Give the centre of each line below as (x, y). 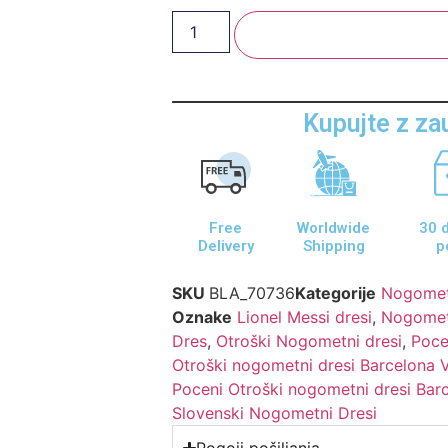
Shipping (333, 246)
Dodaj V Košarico (355, 35)
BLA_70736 (252, 293)
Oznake (202, 317)
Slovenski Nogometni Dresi (275, 413)
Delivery (225, 246)
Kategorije (336, 293)
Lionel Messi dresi (305, 317)
